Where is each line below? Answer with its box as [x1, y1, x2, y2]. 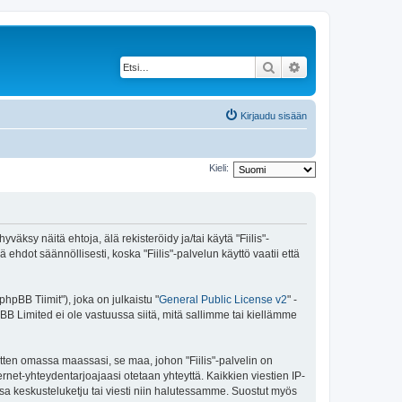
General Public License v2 [159, 293, 287, 306]
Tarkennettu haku [301, 58, 400, 74]
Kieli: [209, 162, 229, 174]
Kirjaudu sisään [240, 109, 307, 121]
